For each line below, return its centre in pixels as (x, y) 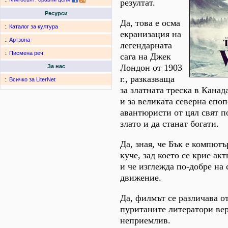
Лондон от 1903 (151, 67)
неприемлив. (145, 220)
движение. (141, 177)
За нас (56, 66)
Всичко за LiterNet (32, 80)
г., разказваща (147, 79)
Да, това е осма (150, 23)
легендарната (146, 45)
